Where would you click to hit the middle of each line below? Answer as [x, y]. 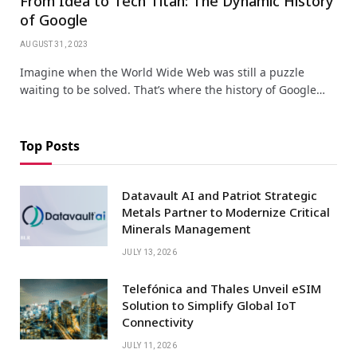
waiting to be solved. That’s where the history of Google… [173, 89]
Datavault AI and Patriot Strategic [220, 195]
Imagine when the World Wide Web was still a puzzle [162, 72]
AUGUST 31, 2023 [54, 44]
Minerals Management [186, 228]
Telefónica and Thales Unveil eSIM [222, 288]
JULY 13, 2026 [149, 252]
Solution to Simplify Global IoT [209, 305]
